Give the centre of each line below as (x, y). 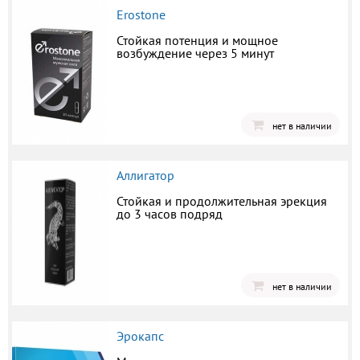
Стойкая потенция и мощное (197, 40)
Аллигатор (145, 175)
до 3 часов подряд (170, 213)
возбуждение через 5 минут (195, 53)
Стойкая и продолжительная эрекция (222, 200)
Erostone (141, 14)
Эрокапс (140, 335)
